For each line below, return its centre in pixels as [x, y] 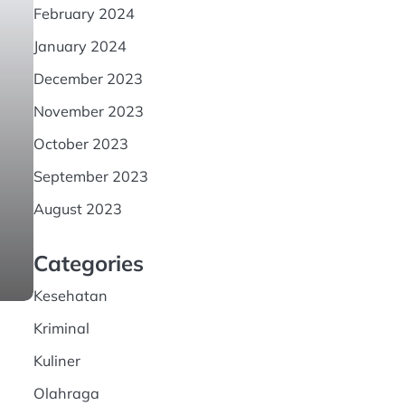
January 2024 [80, 46]
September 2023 [90, 176]
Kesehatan [70, 296]
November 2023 [88, 111]
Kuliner [57, 361]
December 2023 [88, 79]
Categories [88, 263]
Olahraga [66, 393]
